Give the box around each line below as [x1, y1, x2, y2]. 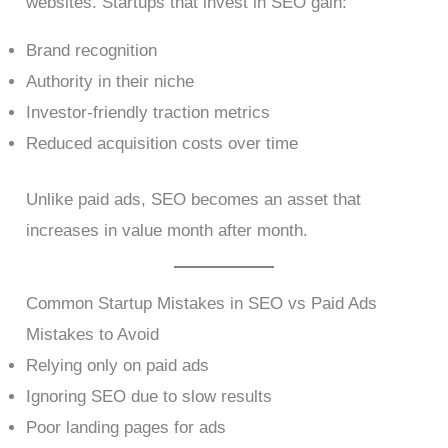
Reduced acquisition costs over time [26, 133, 299, 153]
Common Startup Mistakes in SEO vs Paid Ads [26, 294, 378, 314]
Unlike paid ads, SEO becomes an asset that [26, 190, 362, 210]
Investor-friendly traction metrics [26, 102, 271, 122]
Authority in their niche [26, 71, 195, 91]
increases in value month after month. [26, 221, 309, 241]
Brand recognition [26, 40, 158, 60]
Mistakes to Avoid [26, 325, 160, 345]
